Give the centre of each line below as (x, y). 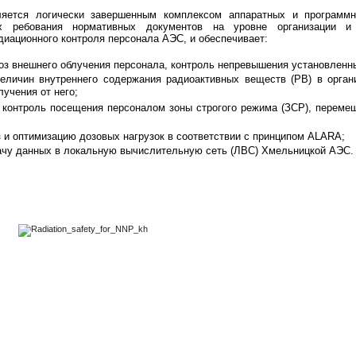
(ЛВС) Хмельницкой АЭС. (292, 151)
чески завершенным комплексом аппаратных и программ (204, 15)
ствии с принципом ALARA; (279, 136)
